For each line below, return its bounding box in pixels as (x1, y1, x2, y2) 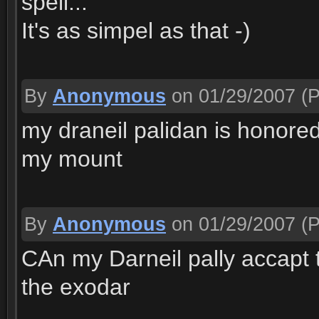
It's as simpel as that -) (21, 18, 251, 43)
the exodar (21, 274, 130, 300)
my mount (21, 146, 122, 172)
